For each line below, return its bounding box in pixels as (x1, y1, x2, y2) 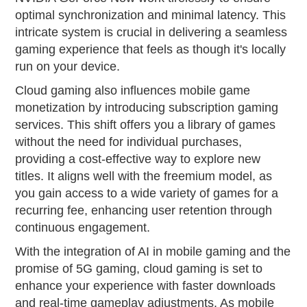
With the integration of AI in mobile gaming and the (15, 245, 291, 259)
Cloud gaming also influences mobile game (15, 84, 251, 98)
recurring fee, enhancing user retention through (15, 204, 273, 218)
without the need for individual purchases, (15, 135, 243, 149)
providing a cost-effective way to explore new (15, 152, 261, 167)
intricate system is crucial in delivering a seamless (15, 25, 288, 40)
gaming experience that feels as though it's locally (15, 42, 286, 57)
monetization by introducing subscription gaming (15, 101, 279, 115)
